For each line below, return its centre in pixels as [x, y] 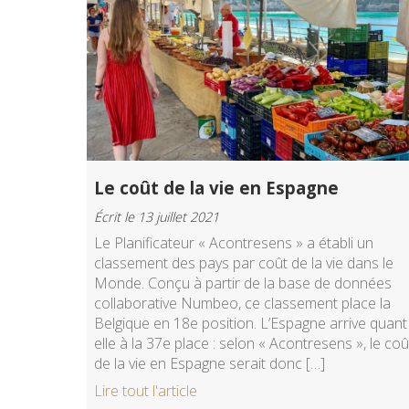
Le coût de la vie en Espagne [216, 188]
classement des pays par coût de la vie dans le [244, 262]
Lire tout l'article [146, 390]
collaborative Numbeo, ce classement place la [242, 303]
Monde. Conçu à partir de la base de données [243, 283]
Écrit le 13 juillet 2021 [157, 216]
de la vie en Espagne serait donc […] [210, 363]
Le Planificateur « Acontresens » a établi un [234, 242]
